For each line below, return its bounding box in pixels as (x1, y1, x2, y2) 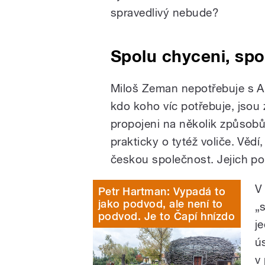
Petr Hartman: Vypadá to (98, 185, 226, 198)
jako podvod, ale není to (98, 197, 223, 210)
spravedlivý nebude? (111, 5, 219, 19)
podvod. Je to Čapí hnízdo (98, 209, 235, 222)
